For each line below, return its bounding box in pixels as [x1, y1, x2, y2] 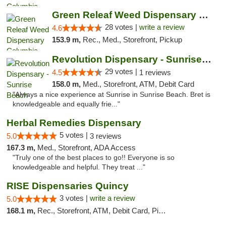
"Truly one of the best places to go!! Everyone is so [13, 154, 175, 161]
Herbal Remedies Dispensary [7, 118, 141, 128]
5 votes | [60, 131, 90, 139]
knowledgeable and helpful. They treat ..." [13, 163, 145, 171]
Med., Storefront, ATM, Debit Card [82, 80, 194, 88]
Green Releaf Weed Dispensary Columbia [198, 10, 208, 20]
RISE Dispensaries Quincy [7, 181, 129, 191]
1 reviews [139, 68, 171, 77]
